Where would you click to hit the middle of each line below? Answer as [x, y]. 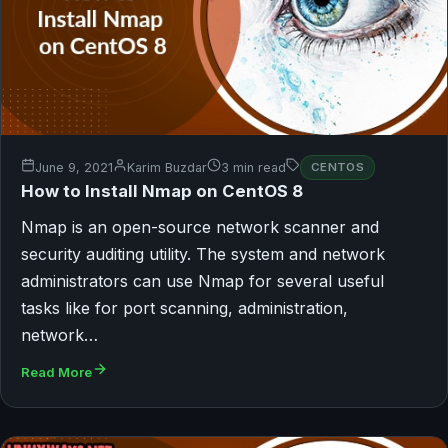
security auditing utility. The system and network [203, 253]
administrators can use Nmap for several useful [202, 280]
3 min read [253, 167]
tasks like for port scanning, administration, [184, 307]
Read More [56, 371]
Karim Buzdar [167, 167]
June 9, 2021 [74, 167]
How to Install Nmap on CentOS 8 [162, 190]
